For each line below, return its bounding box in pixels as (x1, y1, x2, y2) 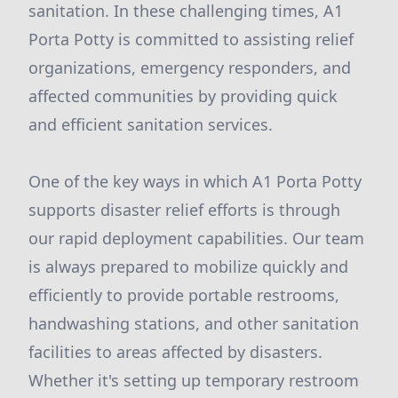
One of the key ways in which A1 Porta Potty (28, 171, 362, 192)
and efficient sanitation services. (28, 114, 273, 135)
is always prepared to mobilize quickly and (28, 256, 348, 277)
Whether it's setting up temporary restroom (28, 370, 359, 391)
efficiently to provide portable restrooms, (28, 284, 339, 306)
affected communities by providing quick (28, 85, 338, 107)
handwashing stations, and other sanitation (28, 313, 359, 334)
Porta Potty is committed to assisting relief (28, 28, 354, 50)
